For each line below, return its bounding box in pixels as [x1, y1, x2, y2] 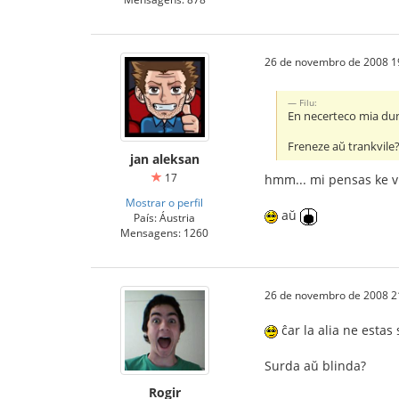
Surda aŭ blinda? [265, 357, 366, 375]
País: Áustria [134, 210, 195, 225]
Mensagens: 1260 [120, 225, 208, 240]
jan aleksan [129, 151, 199, 168]
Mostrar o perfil [126, 195, 203, 210]
